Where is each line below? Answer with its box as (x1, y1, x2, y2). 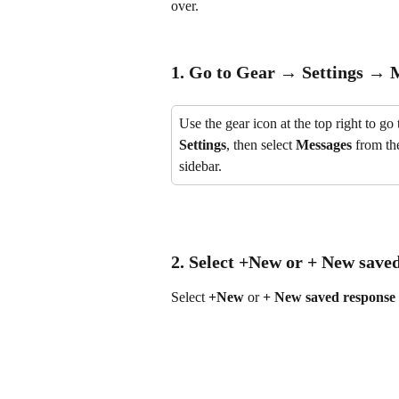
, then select (226, 137, 296, 153)
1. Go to (171, 62, 236, 83)
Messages (296, 137, 352, 153)
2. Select (171, 252, 239, 273)
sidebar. (179, 159, 222, 175)
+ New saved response (263, 289, 395, 305)
